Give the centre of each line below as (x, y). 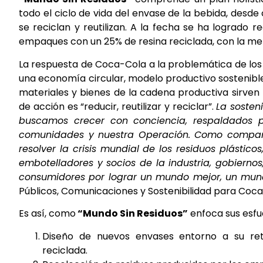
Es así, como (47, 214)
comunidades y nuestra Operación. (107, 134)
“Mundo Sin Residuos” (132, 214)
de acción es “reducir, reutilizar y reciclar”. (118, 106)
